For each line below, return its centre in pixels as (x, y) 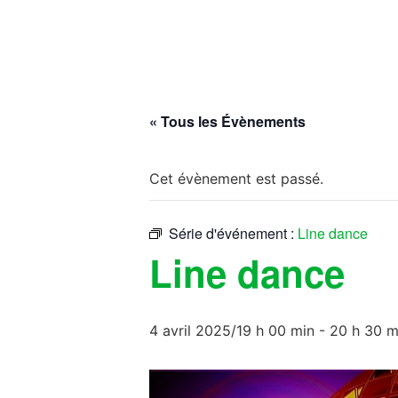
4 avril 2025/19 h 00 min (232, 330)
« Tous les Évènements (227, 121)
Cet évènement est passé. (236, 179)
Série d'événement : (233, 233)
